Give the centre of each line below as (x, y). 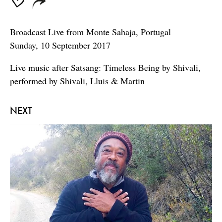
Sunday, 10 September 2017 (60, 45)
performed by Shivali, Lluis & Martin (77, 81)
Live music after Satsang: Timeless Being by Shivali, (105, 68)
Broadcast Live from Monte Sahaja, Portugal (90, 32)
